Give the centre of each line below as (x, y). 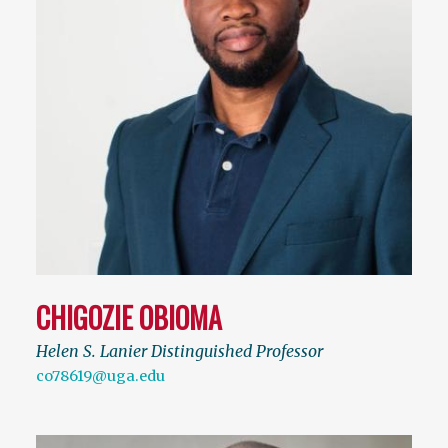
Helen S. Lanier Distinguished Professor (179, 351)
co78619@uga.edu (100, 376)
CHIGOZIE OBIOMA (129, 318)
